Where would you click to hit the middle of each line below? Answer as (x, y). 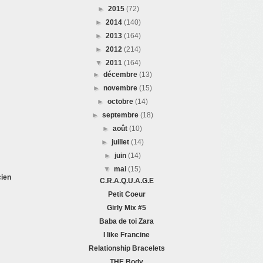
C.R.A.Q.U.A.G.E (127, 181)
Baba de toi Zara (127, 222)
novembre (121, 88)
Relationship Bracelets (127, 249)
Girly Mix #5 (127, 208)
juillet (121, 142)
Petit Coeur (127, 195)
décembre (121, 75)
